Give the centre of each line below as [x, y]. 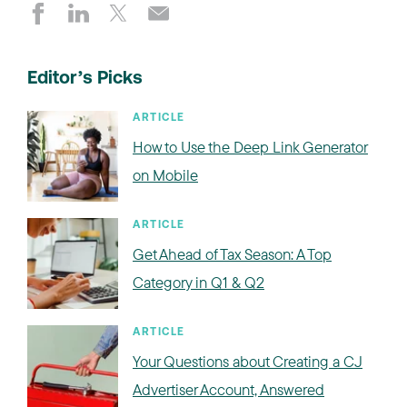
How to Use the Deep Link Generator [250, 147]
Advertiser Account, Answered [228, 389]
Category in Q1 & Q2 [199, 282]
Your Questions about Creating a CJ [248, 361]
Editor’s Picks [85, 79]
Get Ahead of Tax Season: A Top [232, 254]
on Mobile [165, 175]
